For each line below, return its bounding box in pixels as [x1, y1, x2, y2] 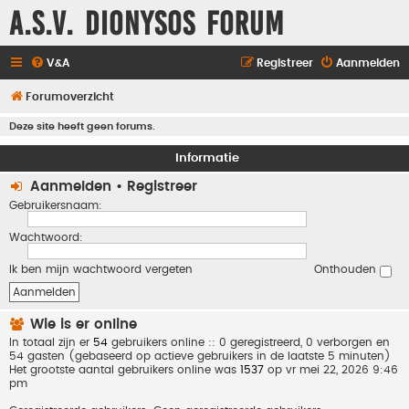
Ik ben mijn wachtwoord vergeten [9, 264, 193, 275]
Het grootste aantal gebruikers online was [9, 363, 240, 375]
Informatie [174, 152, 239, 164]
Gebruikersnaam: [9, 200, 102, 211]
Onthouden [314, 264, 380, 275]
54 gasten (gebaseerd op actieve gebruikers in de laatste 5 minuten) [9, 350, 391, 362]
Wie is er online [26, 317, 137, 331]
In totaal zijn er [9, 336, 93, 348]
